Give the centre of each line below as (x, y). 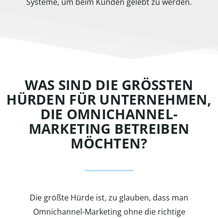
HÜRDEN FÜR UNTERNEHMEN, (109, 99)
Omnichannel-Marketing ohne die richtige (109, 212)
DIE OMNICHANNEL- (109, 114)
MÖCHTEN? (109, 143)
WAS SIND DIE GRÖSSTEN (109, 85)
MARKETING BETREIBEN (109, 128)
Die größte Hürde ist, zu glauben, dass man (109, 198)
